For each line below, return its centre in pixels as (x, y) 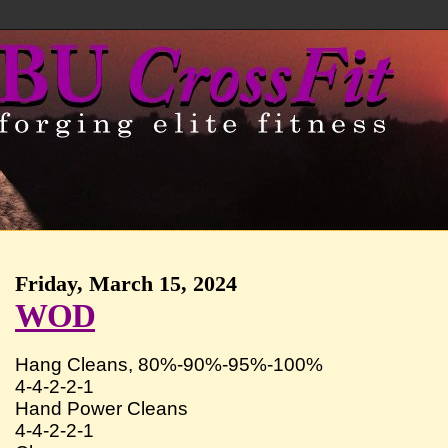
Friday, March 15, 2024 (126, 283)
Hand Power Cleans (102, 408)
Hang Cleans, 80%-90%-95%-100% (169, 364)
